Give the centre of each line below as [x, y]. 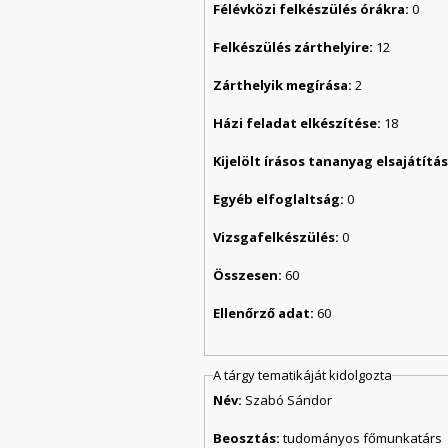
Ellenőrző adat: [265, 313]
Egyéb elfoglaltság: [280, 199]
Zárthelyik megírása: [284, 85]
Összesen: [249, 275]
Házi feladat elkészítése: [299, 123]
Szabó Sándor [289, 399]
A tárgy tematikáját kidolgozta [303, 375]
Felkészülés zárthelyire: [295, 47]
